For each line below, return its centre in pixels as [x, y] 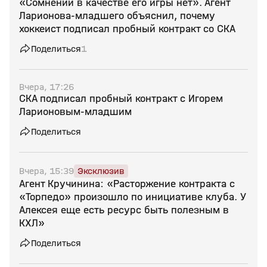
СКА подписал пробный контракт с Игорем [121, 99]
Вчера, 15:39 [46, 171]
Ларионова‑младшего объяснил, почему [117, 16]
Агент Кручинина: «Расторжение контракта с [127, 184]
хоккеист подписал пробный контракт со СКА [127, 29]
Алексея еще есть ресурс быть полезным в [124, 210]
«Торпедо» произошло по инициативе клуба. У [133, 197]
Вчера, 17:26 [46, 87]
